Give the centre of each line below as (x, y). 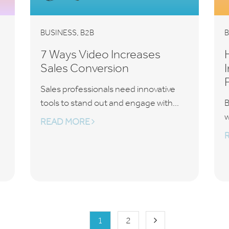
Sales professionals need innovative (108, 89)
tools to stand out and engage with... (109, 103)
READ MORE (66, 122)
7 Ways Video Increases (100, 54)
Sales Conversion (84, 68)
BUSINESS (58, 32)
